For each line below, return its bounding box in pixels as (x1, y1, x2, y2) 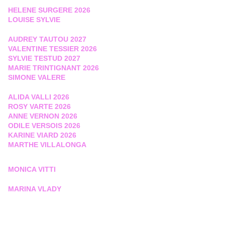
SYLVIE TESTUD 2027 (8, 54, 80, 63)
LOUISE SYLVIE (8, 16, 60, 24)
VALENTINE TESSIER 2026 (8, 45, 97, 53)
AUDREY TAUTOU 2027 (8, 35, 86, 44)
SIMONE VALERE (8, 73, 65, 82)
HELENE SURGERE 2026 (8, 6, 90, 15)
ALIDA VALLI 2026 (8, 93, 69, 101)
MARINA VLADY (8, 185, 61, 193)
